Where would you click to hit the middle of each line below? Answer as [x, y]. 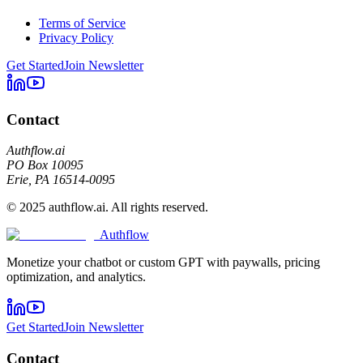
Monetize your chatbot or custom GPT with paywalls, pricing [163, 263]
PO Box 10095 [45, 165]
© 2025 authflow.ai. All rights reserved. [107, 207]
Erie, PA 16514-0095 [61, 180]
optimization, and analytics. [76, 277]
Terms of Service [82, 23]
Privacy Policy [76, 38]
